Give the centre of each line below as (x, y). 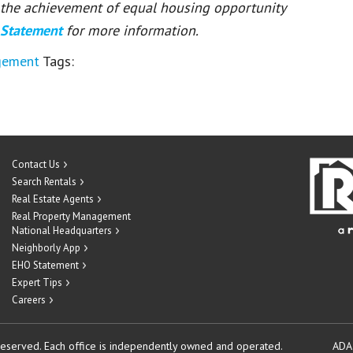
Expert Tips (37, 282)
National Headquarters (62, 230)
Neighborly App (46, 248)
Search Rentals (44, 182)
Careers (29, 300)
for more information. (132, 30)
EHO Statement (45, 265)
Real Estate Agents (53, 199)
